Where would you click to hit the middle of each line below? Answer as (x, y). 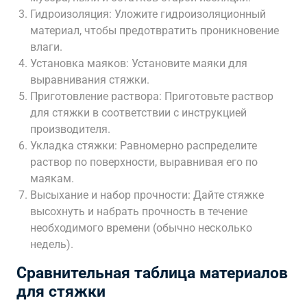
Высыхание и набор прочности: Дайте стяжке (147, 195)
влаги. (46, 47)
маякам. (52, 179)
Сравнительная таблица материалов (152, 273)
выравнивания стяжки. (90, 80)
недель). (52, 244)
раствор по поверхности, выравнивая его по (144, 162)
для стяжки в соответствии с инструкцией (138, 113)
